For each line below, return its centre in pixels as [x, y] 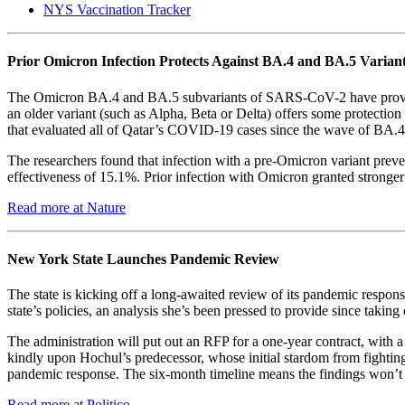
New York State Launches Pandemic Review [143, 259]
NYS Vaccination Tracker [117, 10]
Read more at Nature [66, 207]
